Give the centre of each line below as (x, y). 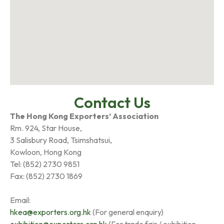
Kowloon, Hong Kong (46, 152)
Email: (20, 200)
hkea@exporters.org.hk (50, 212)
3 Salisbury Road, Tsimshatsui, (61, 140)
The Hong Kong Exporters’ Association (84, 116)
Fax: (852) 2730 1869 (46, 176)
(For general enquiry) (127, 212)
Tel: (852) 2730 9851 (45, 164)
